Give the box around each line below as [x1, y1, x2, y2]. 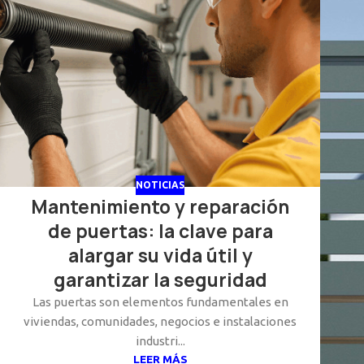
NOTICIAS [136, 180, 184, 191]
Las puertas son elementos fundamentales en [32, 295, 288, 310]
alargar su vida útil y [67, 244, 253, 269]
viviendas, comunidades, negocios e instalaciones [24, 314, 297, 329]
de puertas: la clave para [47, 219, 273, 245]
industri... [135, 334, 185, 349]
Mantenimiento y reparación [31, 195, 289, 220]
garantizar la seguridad [53, 268, 267, 293]
